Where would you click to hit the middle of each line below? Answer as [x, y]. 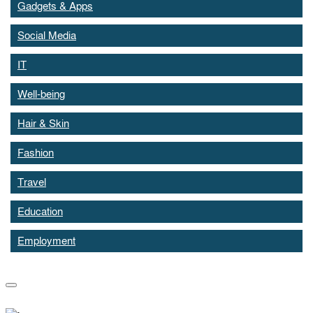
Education [40, 212]
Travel [32, 182]
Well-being [41, 94]
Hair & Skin [43, 124]
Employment [46, 241]
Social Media [47, 36]
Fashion [36, 153]
